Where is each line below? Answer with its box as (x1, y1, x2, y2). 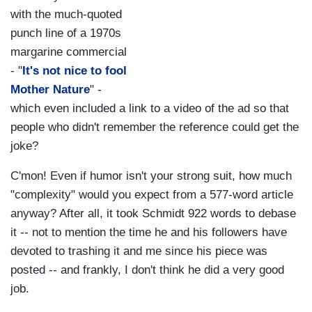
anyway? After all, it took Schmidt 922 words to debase (10, 207, 296, 221)
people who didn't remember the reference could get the (10, 120, 299, 134)
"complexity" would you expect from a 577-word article (10, 188, 293, 202)
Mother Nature (10, 83, 90, 97)
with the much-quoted (10, 8, 122, 22)
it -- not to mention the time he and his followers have (10, 226, 287, 240)
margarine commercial (10, 45, 127, 59)
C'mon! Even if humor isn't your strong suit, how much (10, 169, 292, 183)
